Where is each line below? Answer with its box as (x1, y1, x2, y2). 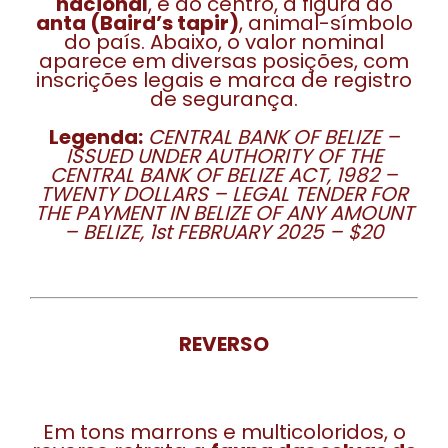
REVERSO (179, 330, 269, 358)
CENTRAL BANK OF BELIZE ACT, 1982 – (50, 161, 398, 189)
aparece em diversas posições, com (39, 47, 409, 75)
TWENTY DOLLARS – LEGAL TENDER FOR (40, 180, 408, 208)
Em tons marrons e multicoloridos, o (42, 418, 406, 446)
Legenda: (48, 123, 143, 151)
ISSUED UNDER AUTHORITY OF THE (65, 142, 383, 170)
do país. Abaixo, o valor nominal (64, 28, 384, 56)
